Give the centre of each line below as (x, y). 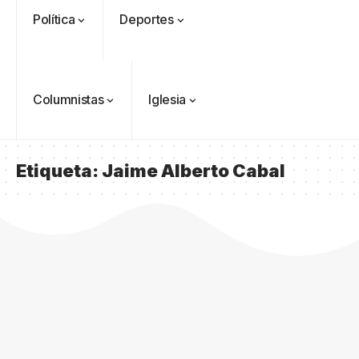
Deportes (147, 19)
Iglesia (167, 99)
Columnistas (69, 99)
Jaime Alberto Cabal (194, 171)
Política (54, 19)
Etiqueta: (59, 171)
